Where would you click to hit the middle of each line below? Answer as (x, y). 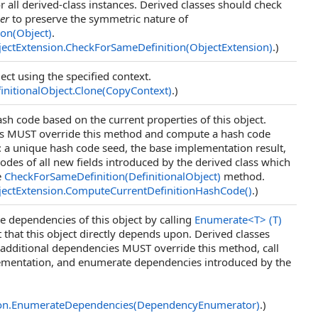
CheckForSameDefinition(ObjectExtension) (169, 47)
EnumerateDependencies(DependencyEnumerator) (136, 305)
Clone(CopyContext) (123, 90)
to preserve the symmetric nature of (99, 18)
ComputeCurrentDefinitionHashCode (155, 190)
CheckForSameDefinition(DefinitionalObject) (113, 176)
